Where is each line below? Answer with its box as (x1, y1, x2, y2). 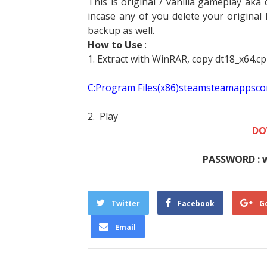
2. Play (88, 109, 118, 123)
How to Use (88, 38, 145, 51)
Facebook (178, 198, 215, 209)
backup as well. (88, 23, 154, 37)
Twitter (111, 198, 140, 209)
